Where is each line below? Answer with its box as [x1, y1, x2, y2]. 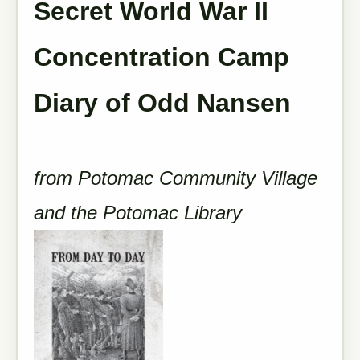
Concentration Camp [34, 43, 289, 72]
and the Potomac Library [34, 202, 247, 223]
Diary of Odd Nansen [34, 88, 291, 117]
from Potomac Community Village [34, 167, 317, 189]
